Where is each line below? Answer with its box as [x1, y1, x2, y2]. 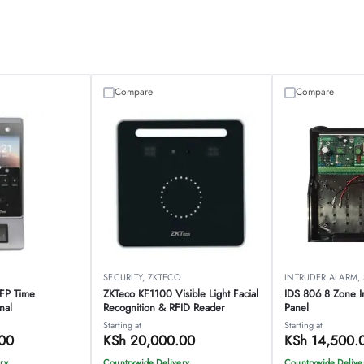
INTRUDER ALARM [284, 271, 358, 284]
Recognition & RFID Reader [102, 300, 224, 316]
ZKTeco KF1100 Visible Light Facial [102, 286, 258, 302]
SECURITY [102, 271, 143, 284]
